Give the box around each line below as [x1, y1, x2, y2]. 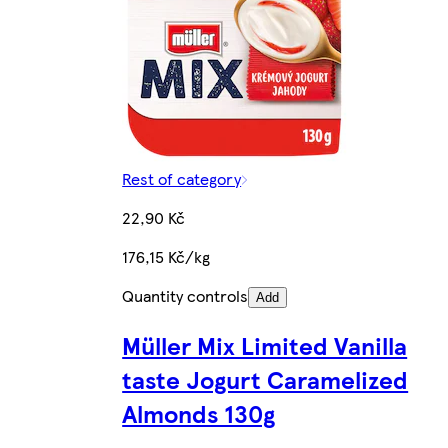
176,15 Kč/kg [122, 244, 211, 268]
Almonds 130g [122, 395, 276, 430]
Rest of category [122, 166, 242, 190]
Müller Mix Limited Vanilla [122, 327, 408, 362]
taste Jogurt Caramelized [122, 361, 409, 396]
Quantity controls [122, 283, 249, 307]
